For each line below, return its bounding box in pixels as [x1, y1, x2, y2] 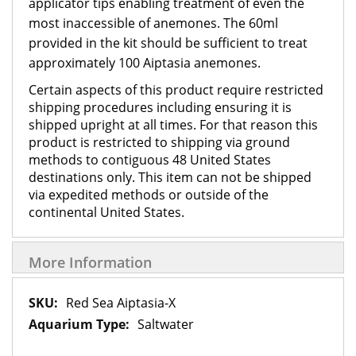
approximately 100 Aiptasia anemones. [29, 54, 261, 72]
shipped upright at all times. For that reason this [29, 116, 318, 133]
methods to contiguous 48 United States [29, 151, 271, 168]
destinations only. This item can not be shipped [29, 168, 311, 186]
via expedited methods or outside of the [29, 186, 269, 203]
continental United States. [29, 203, 184, 221]
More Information [29, 253, 152, 272]
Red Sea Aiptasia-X [66, 294, 176, 311]
